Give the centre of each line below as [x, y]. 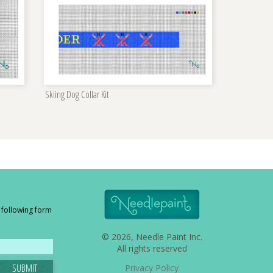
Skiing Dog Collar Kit [77, 95]
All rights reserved [152, 249]
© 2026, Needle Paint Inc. [152, 237]
